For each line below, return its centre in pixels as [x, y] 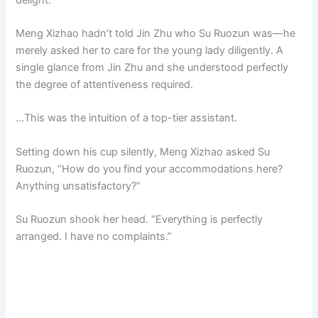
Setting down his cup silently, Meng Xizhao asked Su [143, 152]
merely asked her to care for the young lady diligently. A [150, 51]
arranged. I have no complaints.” [94, 237]
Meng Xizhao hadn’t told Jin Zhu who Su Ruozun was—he [156, 34]
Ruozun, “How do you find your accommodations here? [149, 169]
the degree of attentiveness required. [105, 85]
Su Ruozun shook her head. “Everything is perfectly [139, 220]
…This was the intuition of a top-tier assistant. [127, 118]
